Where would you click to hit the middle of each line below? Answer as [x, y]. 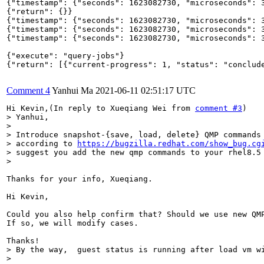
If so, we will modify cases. [72, 223]
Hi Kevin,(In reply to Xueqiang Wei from [101, 108]
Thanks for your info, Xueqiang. [80, 179]
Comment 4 [28, 90]
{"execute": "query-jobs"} [65, 55]
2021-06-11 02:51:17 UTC [146, 90]
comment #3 [219, 108]
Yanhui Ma [72, 90]
